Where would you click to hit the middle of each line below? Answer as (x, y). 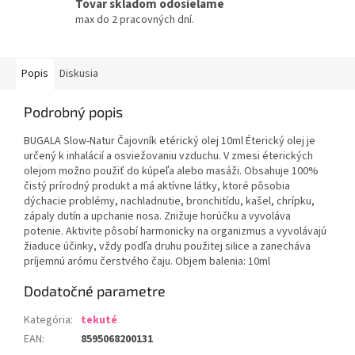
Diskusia (79, 74)
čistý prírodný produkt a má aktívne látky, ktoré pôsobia (157, 187)
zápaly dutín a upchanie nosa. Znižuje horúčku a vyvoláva (157, 217)
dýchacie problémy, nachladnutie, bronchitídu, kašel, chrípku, (169, 202)
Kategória (47, 321)
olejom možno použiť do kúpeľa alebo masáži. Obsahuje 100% (171, 172)
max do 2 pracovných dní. (135, 19)
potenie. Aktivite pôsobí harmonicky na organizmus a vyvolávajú (175, 232)
